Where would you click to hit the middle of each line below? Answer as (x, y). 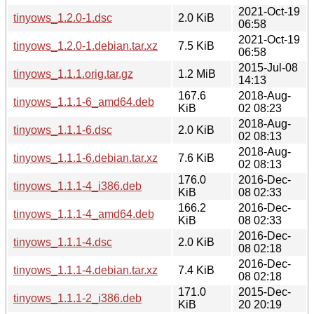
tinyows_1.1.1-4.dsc (63, 242)
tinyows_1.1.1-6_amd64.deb (84, 102)
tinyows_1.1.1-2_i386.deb (77, 298)
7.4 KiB (196, 270)
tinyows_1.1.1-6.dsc (63, 130)
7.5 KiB (196, 46)
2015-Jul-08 (268, 67)
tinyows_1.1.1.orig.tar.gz (73, 74)
